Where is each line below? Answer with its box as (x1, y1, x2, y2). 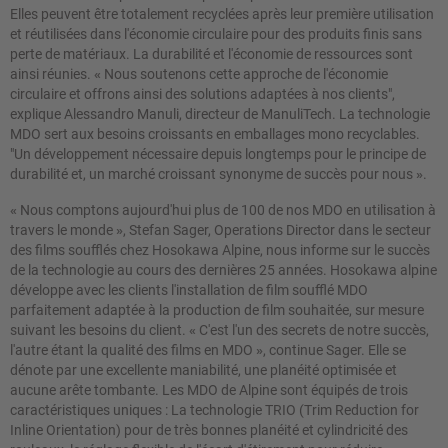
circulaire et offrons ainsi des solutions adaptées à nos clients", (10, 85, 395, 102)
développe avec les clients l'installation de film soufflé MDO (10, 281, 368, 298)
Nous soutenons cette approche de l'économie (104, 65, 388, 82)
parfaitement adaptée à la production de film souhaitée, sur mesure (10, 301, 424, 318)
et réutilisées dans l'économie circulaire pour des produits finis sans (10, 25, 422, 42)
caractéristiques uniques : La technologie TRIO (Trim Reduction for (10, 401, 419, 418)
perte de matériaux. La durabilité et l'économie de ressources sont (10, 45, 413, 62)
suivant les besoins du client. (10, 321, 189, 338)
